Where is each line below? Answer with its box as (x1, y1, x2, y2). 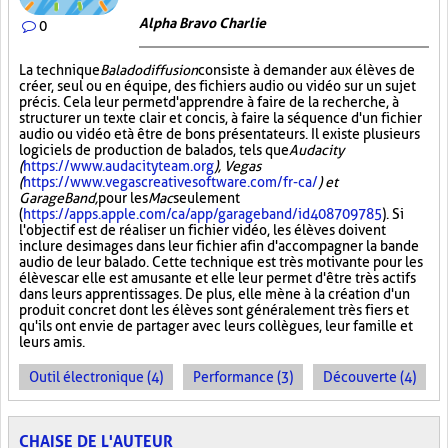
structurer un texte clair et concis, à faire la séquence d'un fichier (19, 110, 422, 126)
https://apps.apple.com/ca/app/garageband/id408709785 (23, 206, 382, 222)
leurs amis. (19, 334, 85, 350)
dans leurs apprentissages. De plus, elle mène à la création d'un (19, 286, 410, 302)
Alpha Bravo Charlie (139, 15, 266, 31)
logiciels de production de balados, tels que (19, 142, 289, 158)
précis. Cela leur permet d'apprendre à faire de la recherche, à (19, 94, 399, 110)
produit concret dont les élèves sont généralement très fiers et (19, 302, 409, 318)
